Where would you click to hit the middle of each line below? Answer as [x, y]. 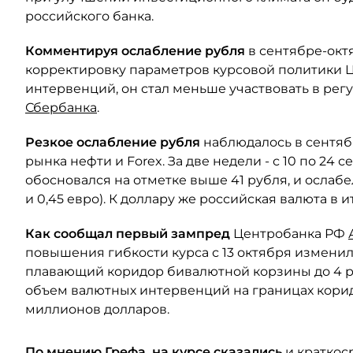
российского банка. [89, 16]
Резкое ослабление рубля [114, 142]
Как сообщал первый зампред [129, 234]
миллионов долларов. [97, 309]
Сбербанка [61, 108]
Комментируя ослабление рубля [137, 51]
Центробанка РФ [291, 234]
